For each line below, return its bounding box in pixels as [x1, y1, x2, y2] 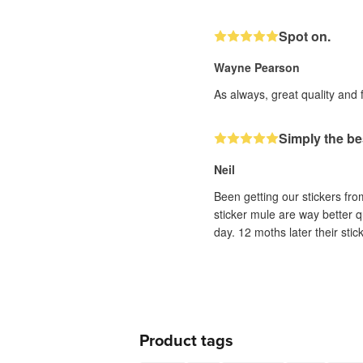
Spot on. [279, 27, 331, 45]
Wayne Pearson [214, 59, 300, 75]
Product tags [139, 331, 233, 351]
